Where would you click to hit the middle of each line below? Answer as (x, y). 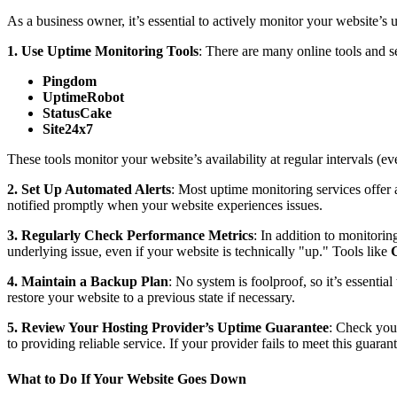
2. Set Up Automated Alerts (89, 190)
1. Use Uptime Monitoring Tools (103, 51)
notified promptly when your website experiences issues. (165, 206)
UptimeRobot (83, 97)
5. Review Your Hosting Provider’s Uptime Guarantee (168, 328)
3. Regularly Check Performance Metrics (130, 236)
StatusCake (77, 113)
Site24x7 (68, 129)
